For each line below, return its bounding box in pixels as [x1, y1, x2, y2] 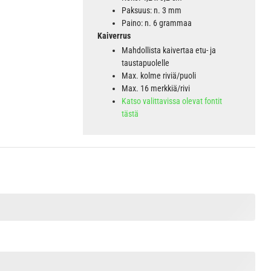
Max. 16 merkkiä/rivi [121, 83, 190, 93]
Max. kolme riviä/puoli [121, 70, 196, 80]
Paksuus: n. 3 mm [121, 5, 181, 15]
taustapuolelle [121, 57, 169, 68]
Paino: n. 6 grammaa [121, 18, 192, 28]
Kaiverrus [97, 30, 131, 41]
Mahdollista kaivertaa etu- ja [121, 45, 216, 55]
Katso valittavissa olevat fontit [121, 96, 222, 106]
